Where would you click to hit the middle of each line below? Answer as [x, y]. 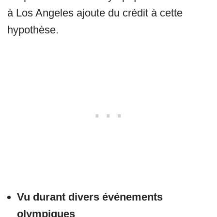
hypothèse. [33, 30]
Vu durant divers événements [90, 197]
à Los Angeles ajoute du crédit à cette [95, 13]
